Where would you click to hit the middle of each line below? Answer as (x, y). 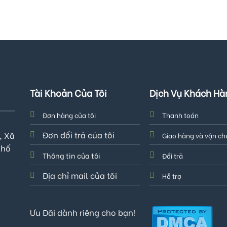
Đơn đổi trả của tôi (78, 134)
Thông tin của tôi (71, 155)
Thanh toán (181, 115)
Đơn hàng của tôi (69, 115)
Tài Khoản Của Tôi (68, 92)
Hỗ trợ (172, 175)
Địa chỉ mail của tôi (80, 175)
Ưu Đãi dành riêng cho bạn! (83, 212)
